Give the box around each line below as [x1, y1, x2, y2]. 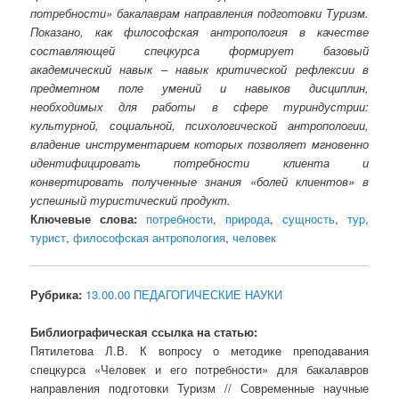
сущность [281, 209, 335, 227]
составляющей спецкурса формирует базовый [30, 41, 369, 59]
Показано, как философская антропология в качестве [30, 22, 369, 40]
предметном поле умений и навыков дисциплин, [30, 78, 369, 96]
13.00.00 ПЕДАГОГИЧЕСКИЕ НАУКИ [85, 286, 283, 304]
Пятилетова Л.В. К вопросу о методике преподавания [30, 342, 369, 360]
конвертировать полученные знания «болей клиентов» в [30, 172, 369, 190]
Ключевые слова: [30, 209, 138, 227]
